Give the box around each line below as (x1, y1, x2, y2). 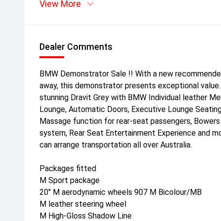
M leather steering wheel (39, 199, 126, 209)
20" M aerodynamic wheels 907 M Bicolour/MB (39, 187, 202, 197)
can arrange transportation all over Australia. (39, 140, 192, 149)
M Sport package (39, 176, 100, 185)
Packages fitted (39, 164, 96, 173)
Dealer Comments (39, 41, 112, 52)
